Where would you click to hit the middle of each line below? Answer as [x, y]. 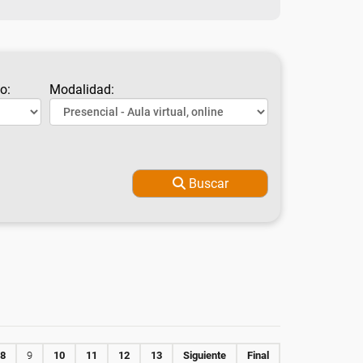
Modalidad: [82, 90]
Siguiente [205, 355]
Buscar [208, 184]
